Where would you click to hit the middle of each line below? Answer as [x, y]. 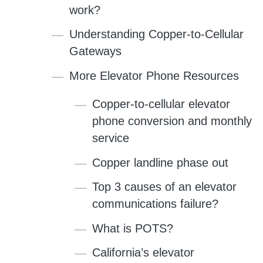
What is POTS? [132, 228]
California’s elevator [143, 253]
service [110, 138]
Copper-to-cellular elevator [161, 104]
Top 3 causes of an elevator [164, 187]
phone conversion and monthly [172, 121]
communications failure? [155, 204]
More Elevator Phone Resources [154, 75]
